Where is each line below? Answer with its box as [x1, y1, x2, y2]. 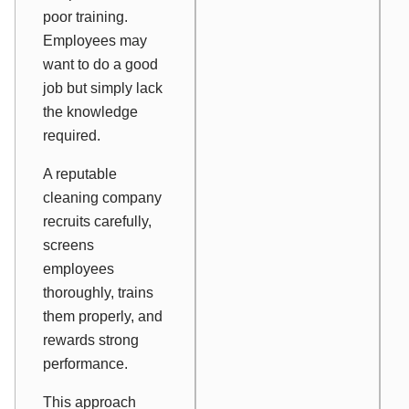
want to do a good [43, 57, 158, 73]
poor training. [43, 9, 128, 26]
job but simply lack [43, 80, 163, 97]
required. [43, 128, 100, 144]
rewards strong [43, 332, 139, 349]
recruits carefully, [43, 214, 152, 230]
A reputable [43, 166, 117, 183]
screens [43, 237, 94, 254]
